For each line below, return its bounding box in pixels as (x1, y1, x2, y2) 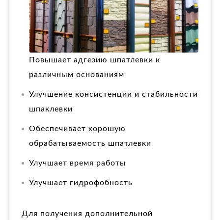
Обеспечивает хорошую (29, 124, 126, 133)
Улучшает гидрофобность (29, 178, 133, 187)
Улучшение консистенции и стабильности (29, 90, 198, 98)
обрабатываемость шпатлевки (29, 139, 151, 147)
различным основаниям (29, 70, 124, 79)
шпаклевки (29, 105, 73, 113)
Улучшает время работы (29, 159, 126, 167)
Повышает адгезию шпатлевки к (29, 55, 160, 64)
